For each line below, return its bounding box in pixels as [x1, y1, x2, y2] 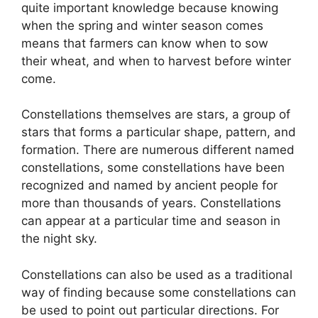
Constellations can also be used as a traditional [21, 267, 292, 282]
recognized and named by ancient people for [21, 178, 278, 193]
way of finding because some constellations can [21, 285, 296, 300]
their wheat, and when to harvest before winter [21, 53, 291, 68]
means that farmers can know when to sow [21, 35, 268, 50]
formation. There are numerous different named [21, 143, 295, 158]
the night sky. [21, 231, 97, 246]
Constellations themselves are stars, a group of [21, 107, 290, 122]
